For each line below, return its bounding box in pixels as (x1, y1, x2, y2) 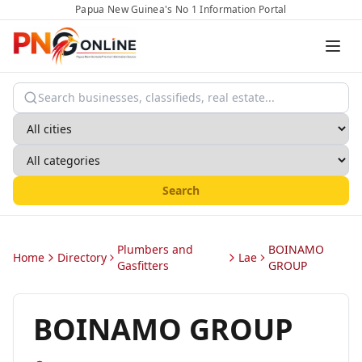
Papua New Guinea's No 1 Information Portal (75, 2, 287, 16)
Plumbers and (117, 242, 194, 257)
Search (162, 183, 200, 198)
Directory (57, 250, 107, 265)
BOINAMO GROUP (33, 309, 293, 349)
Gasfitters (117, 258, 170, 273)
